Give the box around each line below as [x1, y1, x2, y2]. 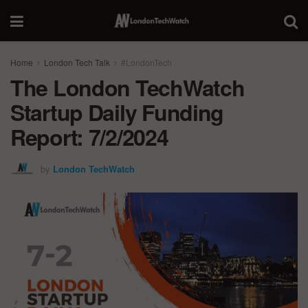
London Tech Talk [44, 56, 110, 68]
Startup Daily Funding [10, 96, 224, 128]
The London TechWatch [10, 71, 245, 103]
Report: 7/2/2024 [10, 121, 168, 153]
